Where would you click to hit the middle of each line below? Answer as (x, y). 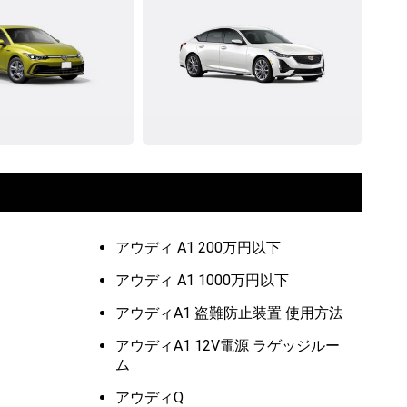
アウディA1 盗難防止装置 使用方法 (229, 313)
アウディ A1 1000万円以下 (202, 281)
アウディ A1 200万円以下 (198, 248)
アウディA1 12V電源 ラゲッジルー (228, 346)
